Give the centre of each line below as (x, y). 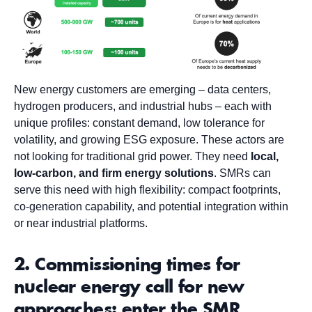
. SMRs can (242, 173)
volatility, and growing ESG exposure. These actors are (149, 140)
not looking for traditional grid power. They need (132, 157)
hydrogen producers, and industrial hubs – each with (143, 107)
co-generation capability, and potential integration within (151, 207)
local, (265, 157)
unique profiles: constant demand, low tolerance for (139, 123)
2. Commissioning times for (127, 266)
